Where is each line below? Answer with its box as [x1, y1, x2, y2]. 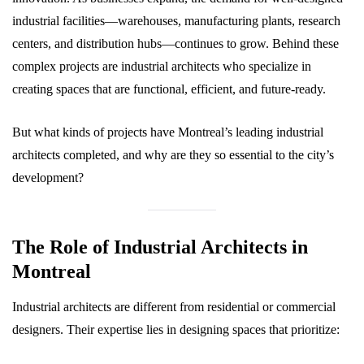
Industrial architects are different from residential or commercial [12, 300, 336, 314]
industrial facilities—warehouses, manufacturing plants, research [12, 14, 340, 28]
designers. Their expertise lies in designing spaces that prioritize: [12, 323, 340, 336]
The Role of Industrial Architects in [12, 236, 308, 258]
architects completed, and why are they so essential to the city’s [12, 148, 334, 162]
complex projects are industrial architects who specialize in [12, 59, 311, 73]
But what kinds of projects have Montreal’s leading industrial [12, 125, 323, 139]
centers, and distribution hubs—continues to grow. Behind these [12, 37, 339, 50]
